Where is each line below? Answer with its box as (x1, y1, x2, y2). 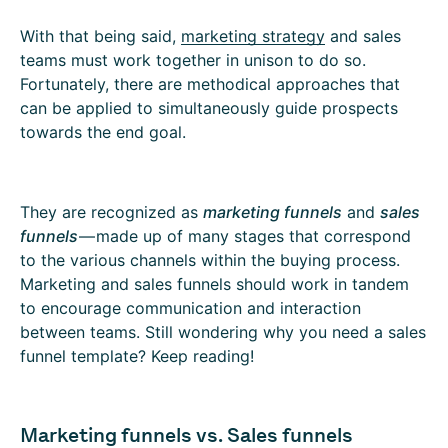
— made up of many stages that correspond (79, 226, 411, 246)
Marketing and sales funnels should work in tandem (20, 274, 409, 294)
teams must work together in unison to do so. (20, 50, 366, 70)
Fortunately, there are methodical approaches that (20, 74, 400, 94)
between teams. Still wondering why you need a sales (20, 322, 426, 342)
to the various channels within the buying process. (20, 250, 400, 270)
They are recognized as (20, 202, 203, 222)
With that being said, (20, 26, 181, 46)
